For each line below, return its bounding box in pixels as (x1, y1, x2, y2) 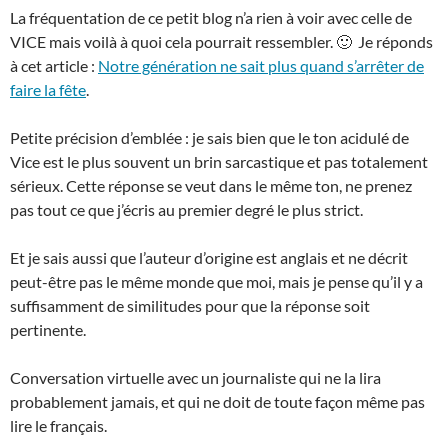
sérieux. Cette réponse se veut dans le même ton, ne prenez (10, 176, 412, 196)
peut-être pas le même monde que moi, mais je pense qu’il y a (10, 272, 423, 292)
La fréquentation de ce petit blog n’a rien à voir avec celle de (10, 8, 412, 28)
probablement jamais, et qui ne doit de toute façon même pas (10, 392, 425, 412)
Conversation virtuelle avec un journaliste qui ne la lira (10, 368, 381, 388)
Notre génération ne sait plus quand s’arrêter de (98, 56, 424, 76)
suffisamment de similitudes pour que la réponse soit (10, 296, 370, 316)
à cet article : (10, 56, 98, 76)
